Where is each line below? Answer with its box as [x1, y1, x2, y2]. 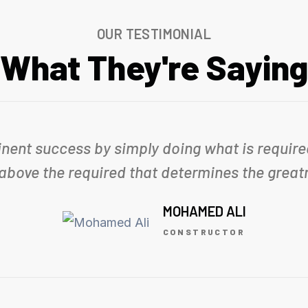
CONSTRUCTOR [162, 226, 245, 236]
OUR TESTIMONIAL [97, 25, 211, 42]
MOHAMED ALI [162, 202, 246, 219]
